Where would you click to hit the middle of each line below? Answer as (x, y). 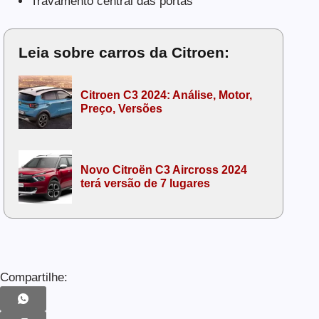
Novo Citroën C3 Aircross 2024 (164, 170)
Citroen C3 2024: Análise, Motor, (166, 95)
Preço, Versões (121, 109)
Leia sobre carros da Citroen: (124, 52)
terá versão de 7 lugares (145, 184)
